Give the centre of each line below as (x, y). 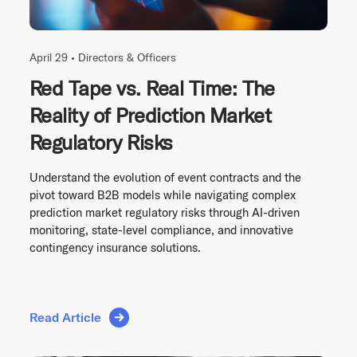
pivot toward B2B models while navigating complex (163, 194)
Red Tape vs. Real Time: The (152, 88)
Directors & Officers (127, 57)
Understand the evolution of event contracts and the (165, 177)
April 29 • (54, 57)
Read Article (65, 318)
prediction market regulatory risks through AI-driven (165, 212)
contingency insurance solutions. (115, 247)
